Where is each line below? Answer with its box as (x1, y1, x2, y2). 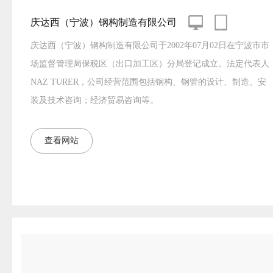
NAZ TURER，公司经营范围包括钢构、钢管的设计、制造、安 (30, 77, 266, 87)
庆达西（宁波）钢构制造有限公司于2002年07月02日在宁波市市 (30, 41, 269, 51)
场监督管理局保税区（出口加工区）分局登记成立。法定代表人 (30, 59, 269, 69)
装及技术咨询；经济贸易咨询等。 (30, 96, 158, 105)
